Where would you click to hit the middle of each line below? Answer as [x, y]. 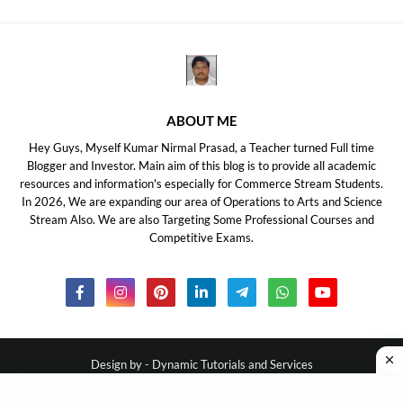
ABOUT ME [201, 121]
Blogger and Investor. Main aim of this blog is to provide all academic [201, 166]
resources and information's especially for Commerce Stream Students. [201, 184]
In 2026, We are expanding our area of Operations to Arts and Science [201, 201]
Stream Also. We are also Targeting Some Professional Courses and [201, 219]
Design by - [121, 364]
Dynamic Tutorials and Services [232, 364]
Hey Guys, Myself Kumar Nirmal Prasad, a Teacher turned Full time [201, 148]
